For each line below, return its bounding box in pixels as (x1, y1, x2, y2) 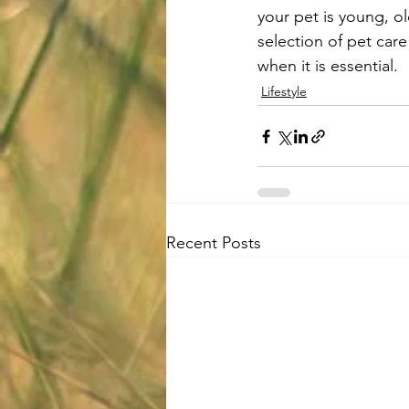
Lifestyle (261, 83, 307, 100)
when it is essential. (257, 56, 398, 77)
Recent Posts (166, 233, 261, 254)
